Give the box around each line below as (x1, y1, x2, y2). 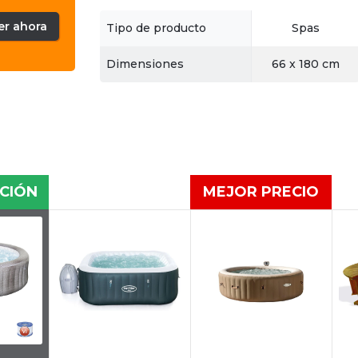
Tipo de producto (105, 21, 206, 36)
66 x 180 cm (272, 57, 340, 72)
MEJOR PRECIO (202, 183, 319, 201)
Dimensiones (105, 57, 184, 72)
